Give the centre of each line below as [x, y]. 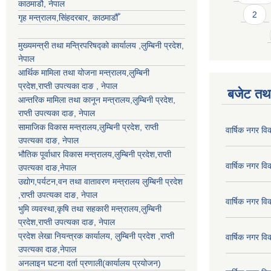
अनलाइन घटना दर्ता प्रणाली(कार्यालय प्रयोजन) [90, 263]
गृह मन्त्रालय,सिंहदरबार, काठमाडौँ [68, 17]
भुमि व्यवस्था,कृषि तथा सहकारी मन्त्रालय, [80, 208]
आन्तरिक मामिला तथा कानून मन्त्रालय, [75, 100]
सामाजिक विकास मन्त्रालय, [59, 127]
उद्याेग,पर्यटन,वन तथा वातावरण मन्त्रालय [80, 181]
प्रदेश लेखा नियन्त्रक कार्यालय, [67, 236]
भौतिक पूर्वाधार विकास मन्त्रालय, [66, 154]
